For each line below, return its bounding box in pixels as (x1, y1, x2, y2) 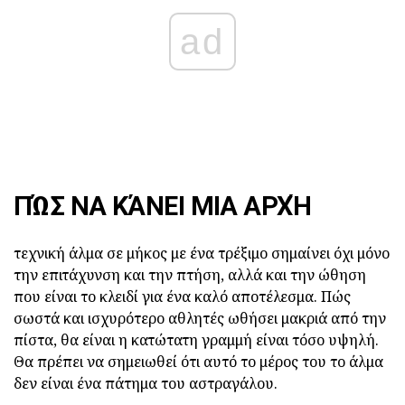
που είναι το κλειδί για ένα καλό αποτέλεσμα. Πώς (14, 287, 351, 307)
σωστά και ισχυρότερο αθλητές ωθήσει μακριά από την (14, 308, 386, 329)
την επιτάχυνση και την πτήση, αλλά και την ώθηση (14, 265, 366, 286)
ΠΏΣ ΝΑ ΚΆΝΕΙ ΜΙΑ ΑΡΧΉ (14, 191, 312, 222)
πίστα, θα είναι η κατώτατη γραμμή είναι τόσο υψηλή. (14, 330, 379, 351)
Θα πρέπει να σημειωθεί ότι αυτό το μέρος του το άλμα (14, 352, 383, 372)
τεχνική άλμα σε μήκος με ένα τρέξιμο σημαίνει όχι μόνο (14, 243, 390, 264)
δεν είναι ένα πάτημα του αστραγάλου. (14, 373, 278, 394)
